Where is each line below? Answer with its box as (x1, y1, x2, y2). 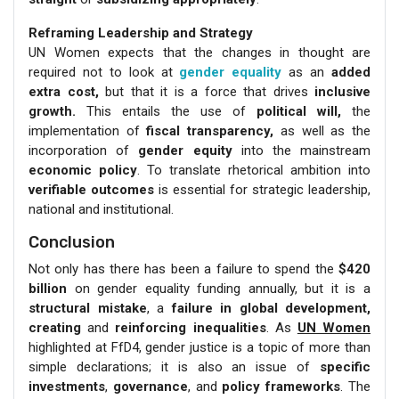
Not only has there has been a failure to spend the (28, 260, 338, 277)
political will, (256, 102, 341, 119)
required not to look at (28, 63, 180, 80)
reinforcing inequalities (115, 319, 266, 336)
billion (28, 280, 67, 297)
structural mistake (28, 299, 147, 316)
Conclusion (28, 232, 115, 252)
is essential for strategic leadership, (154, 181, 370, 198)
